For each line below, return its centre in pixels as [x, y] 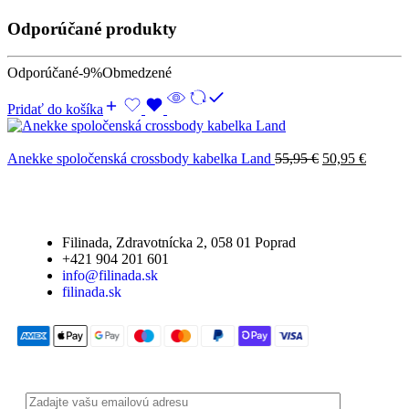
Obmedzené [137, 73]
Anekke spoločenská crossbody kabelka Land [141, 159]
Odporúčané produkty [92, 28]
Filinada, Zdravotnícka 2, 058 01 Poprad [179, 243]
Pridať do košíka [55, 110]
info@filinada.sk [110, 276]
